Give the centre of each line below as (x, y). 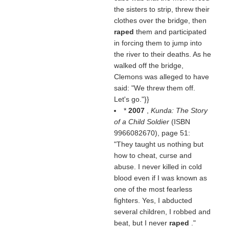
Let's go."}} (131, 99)
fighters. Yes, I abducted (153, 200)
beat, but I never (141, 223)
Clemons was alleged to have (161, 77)
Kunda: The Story (179, 110)
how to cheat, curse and (153, 155)
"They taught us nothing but (158, 144)
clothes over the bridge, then (160, 20)
